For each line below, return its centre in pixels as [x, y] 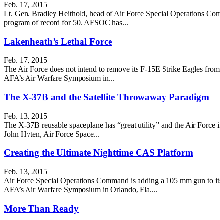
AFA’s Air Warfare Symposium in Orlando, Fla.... [81, 190]
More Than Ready [41, 208]
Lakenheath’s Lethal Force [58, 41]
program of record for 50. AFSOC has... [66, 22]
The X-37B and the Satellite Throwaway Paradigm [107, 97]
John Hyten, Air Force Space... [52, 134]
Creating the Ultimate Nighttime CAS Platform [98, 153]
